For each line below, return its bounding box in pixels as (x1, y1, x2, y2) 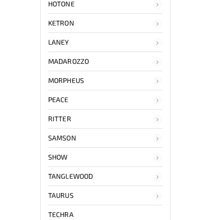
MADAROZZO (48, 56, 89, 65)
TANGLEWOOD (48, 171, 93, 180)
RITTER (48, 114, 71, 123)
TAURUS (48, 191, 74, 199)
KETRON (48, 18, 74, 27)
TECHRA (48, 210, 74, 219)
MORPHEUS (48, 76, 84, 84)
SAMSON (48, 133, 76, 142)
